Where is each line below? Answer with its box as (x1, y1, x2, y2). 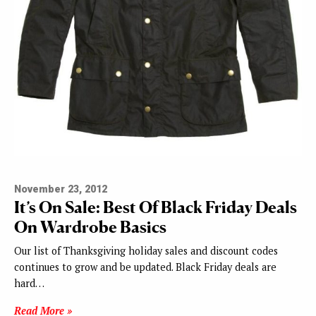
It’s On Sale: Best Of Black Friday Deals (14, 197, 297, 218)
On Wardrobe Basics (14, 217, 166, 238)
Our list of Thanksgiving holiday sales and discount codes (14, 244, 278, 258)
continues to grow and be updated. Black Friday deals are (14, 260, 276, 274)
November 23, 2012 (14, 183, 107, 196)
